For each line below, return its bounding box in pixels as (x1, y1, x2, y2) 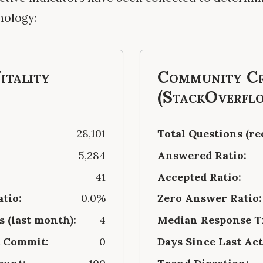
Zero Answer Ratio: (157, 191, 262, 205)
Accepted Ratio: (157, 170, 241, 184)
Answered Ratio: (157, 148, 247, 162)
